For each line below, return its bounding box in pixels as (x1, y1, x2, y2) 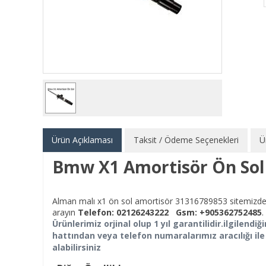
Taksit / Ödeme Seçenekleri (134, 134, 239, 145)
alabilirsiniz (52, 242, 101, 253)
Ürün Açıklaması (52, 134, 113, 145)
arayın (52, 207, 78, 218)
